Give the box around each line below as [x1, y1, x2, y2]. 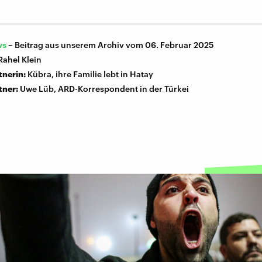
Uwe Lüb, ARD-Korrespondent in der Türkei [20, 84, 189, 94]
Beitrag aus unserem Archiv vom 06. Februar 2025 [15, 40, 214, 50]
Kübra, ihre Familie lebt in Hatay [27, 69, 153, 80]
